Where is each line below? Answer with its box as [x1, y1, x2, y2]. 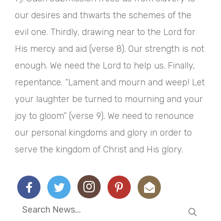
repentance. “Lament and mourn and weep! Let [15, 77, 205, 88]
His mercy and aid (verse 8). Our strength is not [15, 43, 204, 55]
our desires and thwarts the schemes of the [15, 10, 191, 21]
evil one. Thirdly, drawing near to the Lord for [15, 27, 195, 38]
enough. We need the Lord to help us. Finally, [15, 60, 195, 72]
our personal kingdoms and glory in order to [15, 127, 192, 139]
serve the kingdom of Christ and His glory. [15, 144, 183, 155]
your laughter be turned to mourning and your [15, 94, 203, 105]
